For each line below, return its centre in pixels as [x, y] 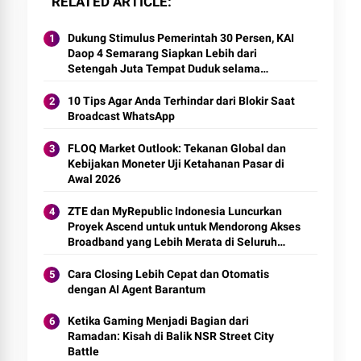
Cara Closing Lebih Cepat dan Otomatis [169, 274]
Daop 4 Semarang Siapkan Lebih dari [163, 53]
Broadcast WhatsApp [122, 116]
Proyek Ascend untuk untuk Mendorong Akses [185, 226]
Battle [84, 351]
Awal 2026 [95, 178]
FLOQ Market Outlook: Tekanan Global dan [177, 148]
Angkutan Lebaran [115, 83]
